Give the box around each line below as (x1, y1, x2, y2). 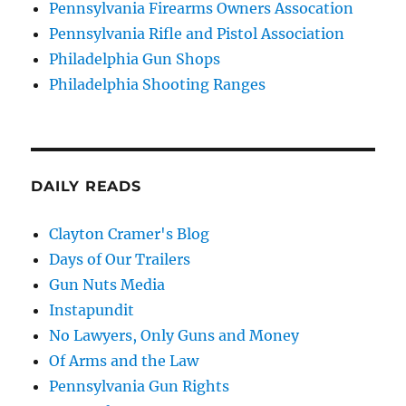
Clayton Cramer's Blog (49, 224, 210, 243)
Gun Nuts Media (49, 275, 166, 294)
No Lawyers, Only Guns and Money (49, 325, 300, 344)
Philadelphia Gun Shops (49, 49, 221, 68)
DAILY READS (31, 177, 141, 195)
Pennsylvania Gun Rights (49, 376, 230, 395)
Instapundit (49, 300, 135, 319)
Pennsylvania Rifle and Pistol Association (49, 24, 345, 43)
